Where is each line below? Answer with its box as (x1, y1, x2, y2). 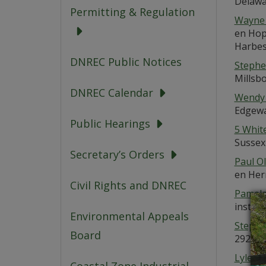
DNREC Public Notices (70, 55, 182, 69)
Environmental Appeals (70, 209, 189, 224)
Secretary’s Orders (70, 147, 164, 162)
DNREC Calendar (70, 85, 153, 100)
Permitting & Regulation (70, 5, 195, 20)
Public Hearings (70, 116, 150, 131)
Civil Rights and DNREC (70, 178, 186, 193)
